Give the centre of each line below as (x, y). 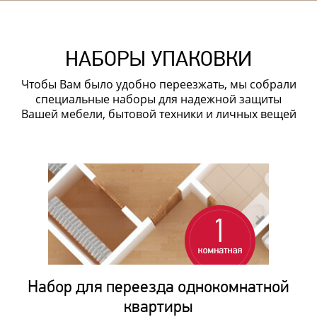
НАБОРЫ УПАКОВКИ (158, 59)
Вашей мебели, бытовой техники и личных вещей (158, 114)
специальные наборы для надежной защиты (158, 99)
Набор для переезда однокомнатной (158, 287)
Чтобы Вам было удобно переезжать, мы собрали (158, 84)
